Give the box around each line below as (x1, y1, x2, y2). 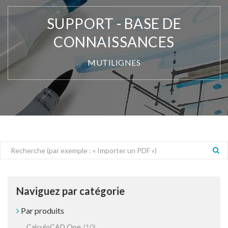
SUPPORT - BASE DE (46, 15, 182, 33)
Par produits (19, 206, 64, 216)
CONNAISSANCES (53, 33, 175, 51)
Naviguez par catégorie (16, 185, 125, 197)
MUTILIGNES (88, 58, 140, 68)
